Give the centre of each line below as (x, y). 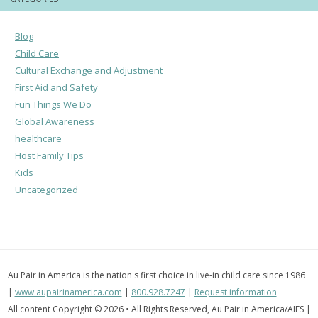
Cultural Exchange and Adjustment (89, 70)
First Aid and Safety (56, 87)
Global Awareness (55, 121)
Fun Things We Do (53, 104)
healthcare (38, 138)
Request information (235, 292)
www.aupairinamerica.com (68, 292)
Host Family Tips (49, 155)
